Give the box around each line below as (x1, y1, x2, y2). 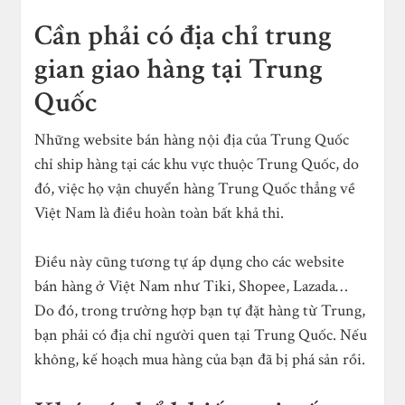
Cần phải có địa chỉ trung (34, 16, 333, 54)
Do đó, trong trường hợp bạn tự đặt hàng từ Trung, (34, 299, 366, 321)
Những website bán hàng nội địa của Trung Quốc (34, 128, 350, 150)
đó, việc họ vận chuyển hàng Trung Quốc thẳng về (34, 177, 356, 199)
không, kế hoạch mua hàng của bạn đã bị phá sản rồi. (34, 348, 366, 370)
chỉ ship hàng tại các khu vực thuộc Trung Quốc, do (34, 153, 360, 174)
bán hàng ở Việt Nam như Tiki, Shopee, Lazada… (34, 275, 348, 297)
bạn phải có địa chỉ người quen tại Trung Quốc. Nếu (34, 324, 368, 345)
